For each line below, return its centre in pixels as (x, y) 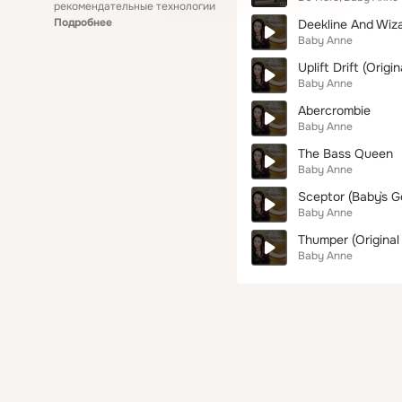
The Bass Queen (345, 153)
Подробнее (83, 22)
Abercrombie (334, 110)
